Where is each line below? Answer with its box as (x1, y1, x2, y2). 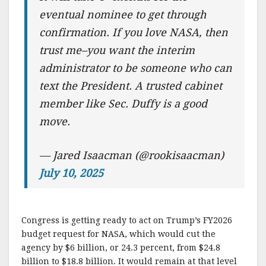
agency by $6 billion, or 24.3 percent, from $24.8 (21, 243, 220, 252)
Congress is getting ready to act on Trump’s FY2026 (21, 216, 232, 225)
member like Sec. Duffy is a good (39, 97, 208, 110)
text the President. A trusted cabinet (39, 80, 223, 92)
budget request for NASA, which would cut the (21, 229, 216, 239)
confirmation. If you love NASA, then (39, 26, 229, 39)
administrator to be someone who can (39, 62, 233, 74)
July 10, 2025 (39, 167, 104, 179)
